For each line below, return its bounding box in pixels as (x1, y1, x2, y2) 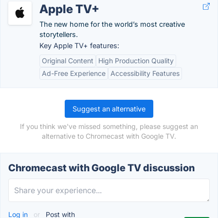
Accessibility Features (110, 69, 180, 77)
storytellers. (39, 30, 78, 38)
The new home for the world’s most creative (39, 20, 185, 28)
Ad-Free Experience (42, 69, 106, 77)
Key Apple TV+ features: (39, 41, 119, 50)
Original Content (42, 56, 93, 65)
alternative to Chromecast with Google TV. (42, 132, 176, 140)
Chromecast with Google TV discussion (8, 162, 195, 174)
